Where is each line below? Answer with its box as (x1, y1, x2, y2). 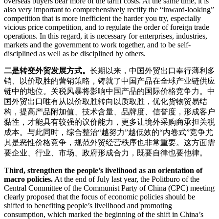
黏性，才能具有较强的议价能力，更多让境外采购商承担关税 (4, 118, 215, 127)
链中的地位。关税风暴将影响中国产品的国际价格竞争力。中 (4, 87, 215, 96)
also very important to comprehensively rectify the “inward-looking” (4, 5, 214, 14)
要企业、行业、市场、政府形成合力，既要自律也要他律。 (4, 149, 207, 157)
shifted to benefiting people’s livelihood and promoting (4, 201, 172, 210)
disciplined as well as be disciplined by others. (4, 49, 146, 58)
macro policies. (4, 175, 53, 184)
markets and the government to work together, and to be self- (4, 41, 191, 49)
